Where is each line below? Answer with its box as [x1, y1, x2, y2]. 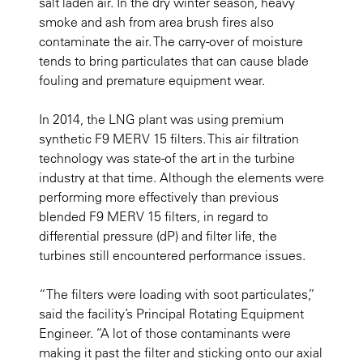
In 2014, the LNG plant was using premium [39, 111, 284, 128]
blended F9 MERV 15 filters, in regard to [39, 208, 268, 225]
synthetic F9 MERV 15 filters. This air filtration [39, 130, 299, 147]
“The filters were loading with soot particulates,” [39, 286, 315, 303]
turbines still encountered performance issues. [39, 247, 305, 264]
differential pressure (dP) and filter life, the [39, 228, 277, 245]
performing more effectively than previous [39, 189, 279, 206]
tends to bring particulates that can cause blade [39, 53, 309, 70]
